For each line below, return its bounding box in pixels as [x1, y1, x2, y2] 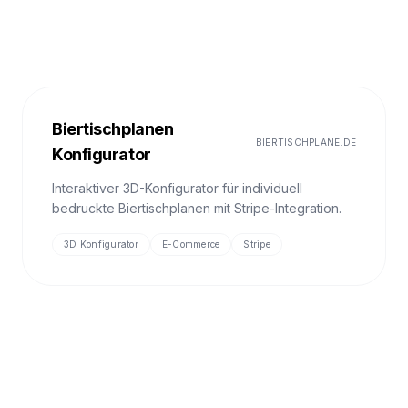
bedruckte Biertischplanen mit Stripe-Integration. [52, 200, 342, 216]
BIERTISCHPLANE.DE [255, 136, 356, 148]
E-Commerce [161, 239, 220, 250]
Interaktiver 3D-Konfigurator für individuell [52, 180, 302, 196]
